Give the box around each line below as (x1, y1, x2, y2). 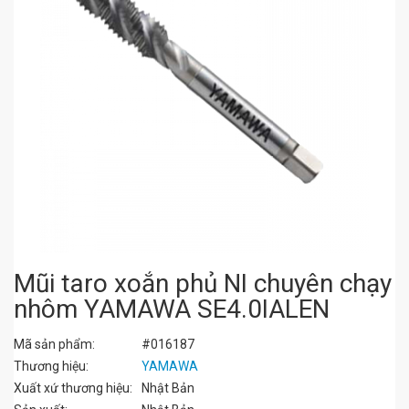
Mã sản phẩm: (14, 337, 95, 351)
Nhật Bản (142, 381, 194, 395)
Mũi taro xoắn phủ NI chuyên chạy (14, 268, 392, 299)
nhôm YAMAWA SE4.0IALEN (14, 294, 330, 324)
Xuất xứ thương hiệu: (14, 381, 132, 395)
